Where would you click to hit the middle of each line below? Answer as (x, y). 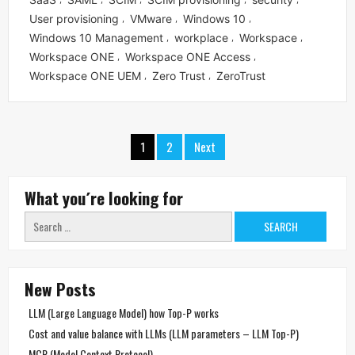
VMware (151, 18)
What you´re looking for (104, 197)
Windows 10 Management (96, 37)
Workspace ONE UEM (85, 75)
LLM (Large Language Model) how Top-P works (124, 312)
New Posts (60, 288)
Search (38, 216)
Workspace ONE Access (188, 56)
